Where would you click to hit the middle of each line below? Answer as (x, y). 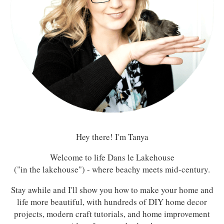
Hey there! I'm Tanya (112, 136)
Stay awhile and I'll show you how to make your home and (112, 189)
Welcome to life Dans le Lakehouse (112, 157)
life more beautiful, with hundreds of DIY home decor (112, 201)
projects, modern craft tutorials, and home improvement (112, 213)
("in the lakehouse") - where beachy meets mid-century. (112, 169)
